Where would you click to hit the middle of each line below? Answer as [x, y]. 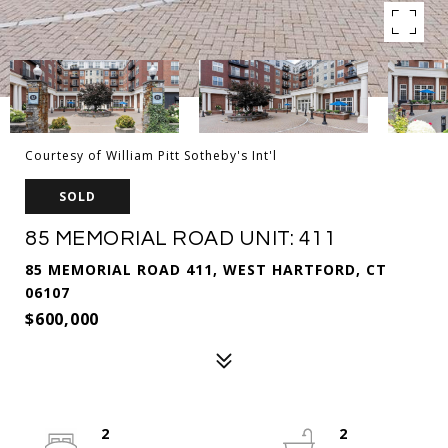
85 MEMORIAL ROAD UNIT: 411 [180, 238]
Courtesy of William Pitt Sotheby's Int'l [151, 155]
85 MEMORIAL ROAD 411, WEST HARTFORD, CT [206, 269]
